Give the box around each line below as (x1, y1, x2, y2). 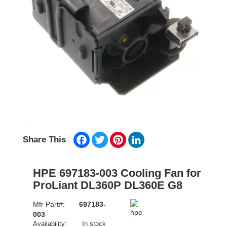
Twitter (108, 132, 129, 140)
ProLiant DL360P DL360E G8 (33, 179, 182, 192)
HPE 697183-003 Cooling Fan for (33, 167, 201, 180)
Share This (23, 135, 66, 145)
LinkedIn (144, 132, 172, 140)
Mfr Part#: (33, 200, 67, 209)
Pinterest (126, 132, 155, 140)
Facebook (90, 132, 122, 140)
